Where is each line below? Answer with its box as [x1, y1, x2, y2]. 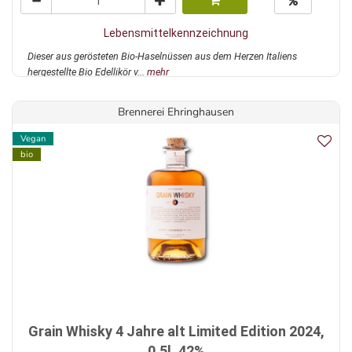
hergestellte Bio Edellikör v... [27, 66, 147, 79]
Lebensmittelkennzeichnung [104, 27, 248, 40]
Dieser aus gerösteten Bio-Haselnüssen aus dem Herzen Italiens [27, 50, 297, 63]
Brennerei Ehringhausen [118, 104, 234, 120]
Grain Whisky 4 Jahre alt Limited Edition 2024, [27, 323, 324, 340]
